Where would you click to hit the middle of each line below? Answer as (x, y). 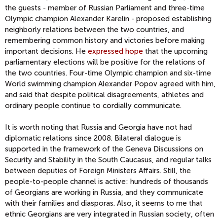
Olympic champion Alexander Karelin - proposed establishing (108, 19)
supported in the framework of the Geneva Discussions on (104, 149)
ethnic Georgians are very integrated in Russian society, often (110, 214)
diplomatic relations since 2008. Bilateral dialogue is (93, 138)
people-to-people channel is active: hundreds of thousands (107, 182)
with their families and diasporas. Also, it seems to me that (104, 203)
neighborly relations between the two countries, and (94, 30)
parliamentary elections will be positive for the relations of (105, 62)
